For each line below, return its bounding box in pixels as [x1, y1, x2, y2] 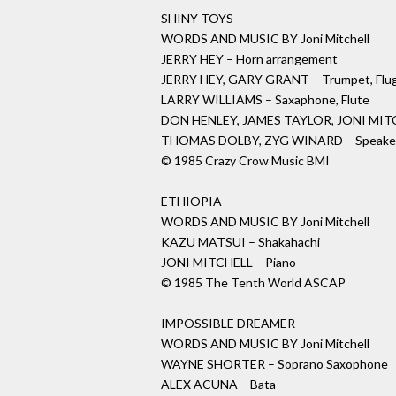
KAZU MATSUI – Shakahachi [161, 234, 320, 250]
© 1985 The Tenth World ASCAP [161, 275, 346, 291]
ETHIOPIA [161, 194, 222, 209]
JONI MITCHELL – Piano [161, 255, 296, 270]
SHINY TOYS [161, 11, 233, 27]
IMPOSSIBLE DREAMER [161, 316, 295, 331]
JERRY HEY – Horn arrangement [161, 51, 338, 67]
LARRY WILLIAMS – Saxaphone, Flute [161, 92, 369, 108]
